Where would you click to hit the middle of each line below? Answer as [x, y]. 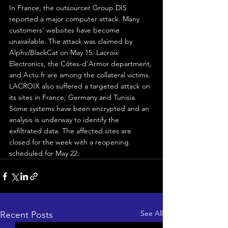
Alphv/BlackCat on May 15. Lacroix [65, 53]
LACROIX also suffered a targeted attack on [81, 86]
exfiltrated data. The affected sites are [71, 131]
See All [152, 213]
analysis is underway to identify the [65, 120]
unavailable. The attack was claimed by [72, 41]
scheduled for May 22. [44, 153]
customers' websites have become [65, 30]
